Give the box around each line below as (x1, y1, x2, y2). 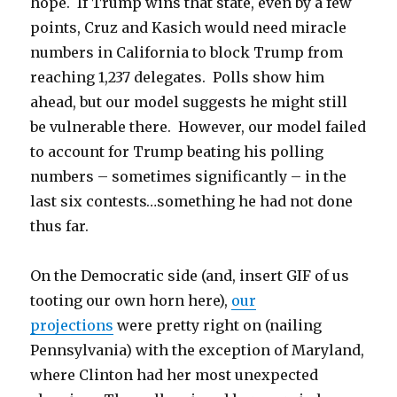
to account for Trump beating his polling (30, 143, 324, 161)
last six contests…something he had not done (30, 192, 354, 211)
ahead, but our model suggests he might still (30, 93, 348, 112)
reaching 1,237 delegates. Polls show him (30, 68, 325, 87)
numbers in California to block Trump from (30, 43, 344, 62)
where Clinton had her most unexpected (30, 366, 319, 385)
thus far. (30, 217, 90, 236)
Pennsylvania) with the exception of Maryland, (30, 341, 365, 360)
